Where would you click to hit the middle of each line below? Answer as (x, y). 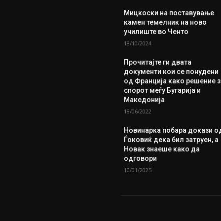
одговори (141, 158)
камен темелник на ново (166, 22)
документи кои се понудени (171, 71)
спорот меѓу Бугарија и (163, 90)
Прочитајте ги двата (158, 62)
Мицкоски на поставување (169, 13)
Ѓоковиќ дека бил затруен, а (171, 139)
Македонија (145, 99)
